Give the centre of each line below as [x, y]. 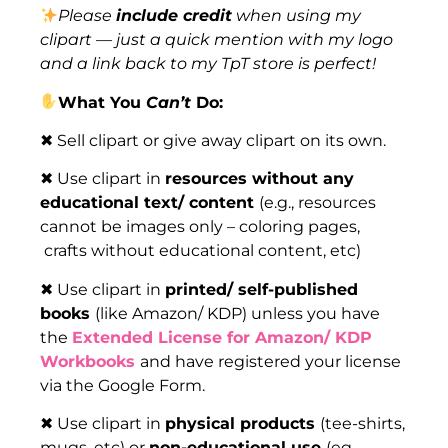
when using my [297, 16]
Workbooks [87, 361]
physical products [242, 424]
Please [87, 16]
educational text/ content [149, 203]
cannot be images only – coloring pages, [200, 227]
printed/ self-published [261, 289]
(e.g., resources [317, 203]
